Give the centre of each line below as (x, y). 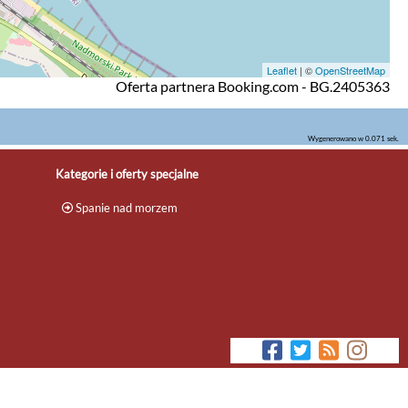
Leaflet (282, 70)
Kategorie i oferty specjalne (127, 173)
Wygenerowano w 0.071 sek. (353, 138)
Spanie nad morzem (126, 207)
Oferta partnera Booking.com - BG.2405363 (253, 86)
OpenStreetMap (350, 70)
